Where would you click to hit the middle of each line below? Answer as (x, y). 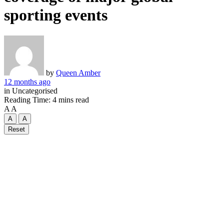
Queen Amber (78, 72)
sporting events (56, 15)
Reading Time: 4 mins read (46, 99)
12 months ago (27, 81)
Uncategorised (34, 90)
